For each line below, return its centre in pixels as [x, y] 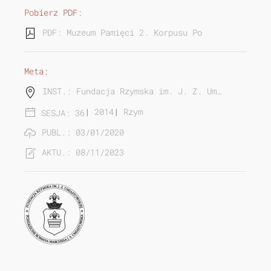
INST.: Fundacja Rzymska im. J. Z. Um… [132, 91]
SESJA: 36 [63, 113]
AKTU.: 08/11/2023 [83, 152]
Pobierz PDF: [53, 13]
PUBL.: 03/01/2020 [83, 132]
